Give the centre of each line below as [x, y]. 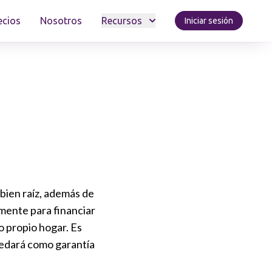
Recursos [122, 21]
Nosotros [61, 21]
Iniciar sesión [209, 21]
